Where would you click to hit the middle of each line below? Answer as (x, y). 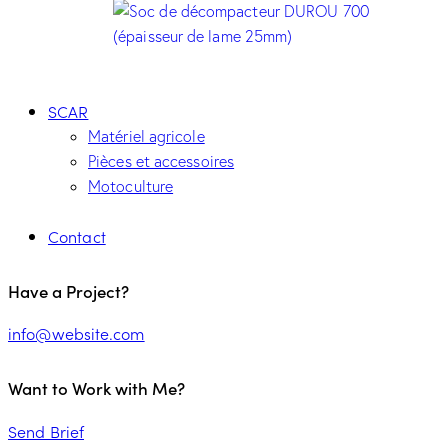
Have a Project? (68, 290)
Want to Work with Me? (96, 388)
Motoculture (131, 186)
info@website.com (76, 333)
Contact (77, 236)
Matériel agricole (146, 136)
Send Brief (46, 430)
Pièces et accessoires (161, 161)
